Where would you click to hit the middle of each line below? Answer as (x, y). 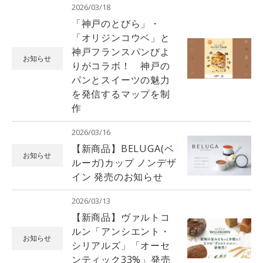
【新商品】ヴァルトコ (121, 218)
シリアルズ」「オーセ (121, 246)
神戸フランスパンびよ (121, 51)
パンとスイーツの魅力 (121, 80)
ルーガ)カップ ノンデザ (124, 162)
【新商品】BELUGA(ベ (123, 148)
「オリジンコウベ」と (121, 37)
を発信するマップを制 (121, 94)
